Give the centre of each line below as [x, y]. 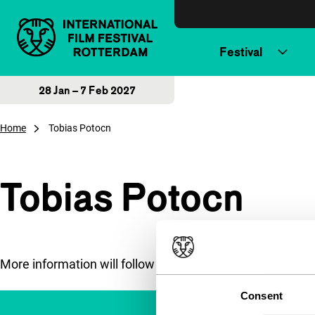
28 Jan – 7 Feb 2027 [87, 90]
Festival [241, 52]
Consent [262, 295]
